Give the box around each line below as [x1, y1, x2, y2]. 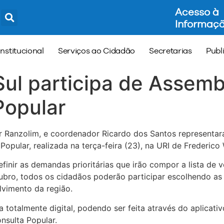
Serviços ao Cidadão [57, 45, 135, 55]
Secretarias [149, 45, 192, 55]
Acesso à [174, 6, 219, 17]
